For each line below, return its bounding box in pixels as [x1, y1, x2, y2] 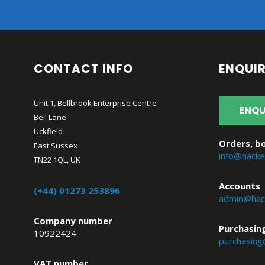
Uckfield [34, 125, 63, 137]
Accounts [218, 179, 260, 192]
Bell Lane [34, 111, 67, 122]
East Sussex [34, 140, 78, 151]
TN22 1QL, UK [34, 154, 81, 165]
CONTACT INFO [34, 60, 134, 77]
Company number [34, 214, 113, 227]
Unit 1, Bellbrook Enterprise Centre [34, 97, 157, 108]
